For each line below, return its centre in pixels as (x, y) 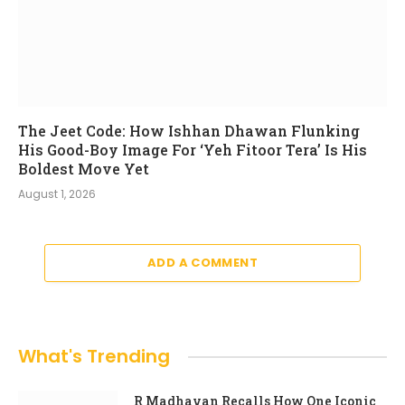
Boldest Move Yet (84, 169)
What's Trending (94, 357)
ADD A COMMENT (202, 263)
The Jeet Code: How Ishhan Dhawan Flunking (189, 131)
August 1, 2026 (57, 194)
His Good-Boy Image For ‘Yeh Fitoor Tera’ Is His (193, 150)
